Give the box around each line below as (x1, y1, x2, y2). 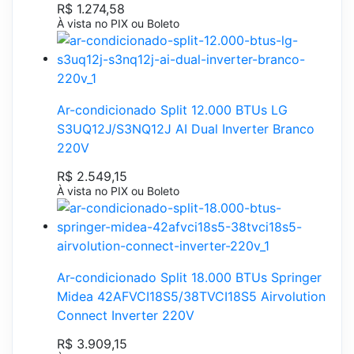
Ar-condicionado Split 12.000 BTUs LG (57, 101, 288, 118)
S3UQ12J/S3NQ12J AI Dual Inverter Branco (57, 120, 314, 137)
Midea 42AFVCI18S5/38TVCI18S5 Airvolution (57, 288, 326, 304)
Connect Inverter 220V (57, 307, 194, 323)
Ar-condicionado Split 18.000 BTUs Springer (57, 269, 322, 285)
